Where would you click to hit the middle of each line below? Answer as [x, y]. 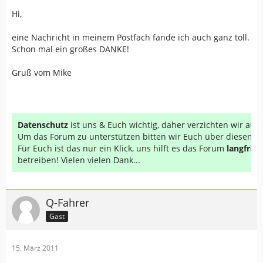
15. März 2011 [35, 248]
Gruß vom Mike [42, 73]
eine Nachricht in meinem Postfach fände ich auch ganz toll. [131, 37]
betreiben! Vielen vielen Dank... [79, 160]
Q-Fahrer [68, 203]
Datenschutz [43, 125]
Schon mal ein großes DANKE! [70, 49]
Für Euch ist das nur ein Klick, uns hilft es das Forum [122, 148]
